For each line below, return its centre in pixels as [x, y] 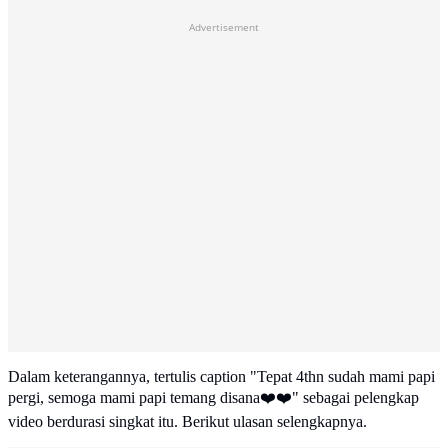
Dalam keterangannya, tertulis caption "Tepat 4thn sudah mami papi [221, 377]
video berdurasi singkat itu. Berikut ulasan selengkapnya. [187, 422]
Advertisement [224, 27]
